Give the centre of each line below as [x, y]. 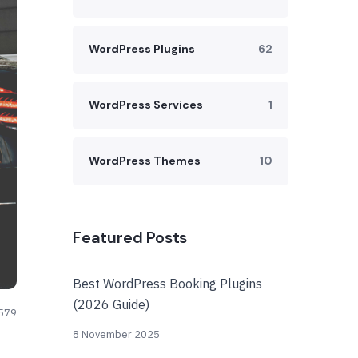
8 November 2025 [116, 334]
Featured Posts [130, 237]
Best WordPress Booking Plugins [167, 284]
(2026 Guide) [111, 304]
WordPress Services [146, 105]
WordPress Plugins [142, 49]
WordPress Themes [145, 161]
